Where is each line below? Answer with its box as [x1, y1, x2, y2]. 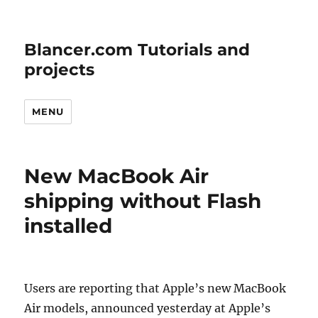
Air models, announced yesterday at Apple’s [24, 301, 271, 315]
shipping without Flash [24, 189, 262, 213]
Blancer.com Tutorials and [24, 40, 251, 60]
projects [24, 60, 95, 79]
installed [24, 214, 113, 238]
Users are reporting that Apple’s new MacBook [24, 281, 287, 295]
